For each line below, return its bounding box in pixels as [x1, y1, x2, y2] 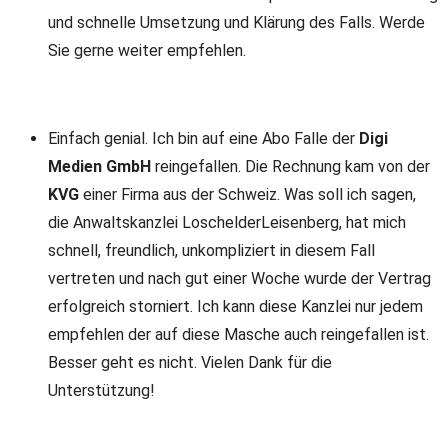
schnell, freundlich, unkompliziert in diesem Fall [48, 241, 375, 260]
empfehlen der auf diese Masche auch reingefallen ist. [48, 325, 429, 344]
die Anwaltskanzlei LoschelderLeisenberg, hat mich [48, 213, 406, 232]
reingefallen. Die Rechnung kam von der [151, 157, 430, 176]
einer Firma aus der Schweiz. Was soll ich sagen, [79, 185, 416, 204]
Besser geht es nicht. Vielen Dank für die [48, 353, 332, 372]
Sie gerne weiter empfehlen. [48, 41, 246, 60]
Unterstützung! [48, 381, 155, 400]
